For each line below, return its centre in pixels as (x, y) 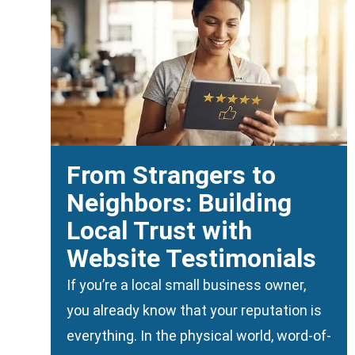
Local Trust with (159, 231)
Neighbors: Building (179, 203)
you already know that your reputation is (194, 311)
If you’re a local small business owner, (186, 285)
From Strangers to (171, 176)
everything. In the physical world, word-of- (199, 336)
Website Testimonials (191, 259)
